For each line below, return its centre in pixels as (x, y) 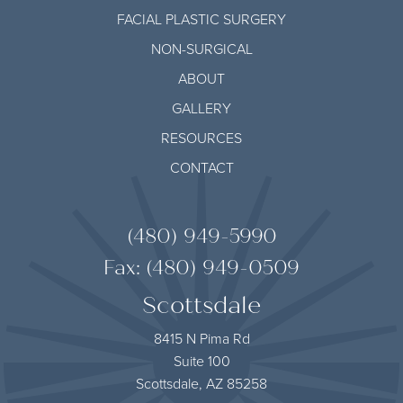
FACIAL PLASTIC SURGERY (201, 19)
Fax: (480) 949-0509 (201, 268)
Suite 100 (201, 361)
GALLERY (201, 108)
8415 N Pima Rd (201, 338)
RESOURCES (201, 138)
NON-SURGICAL (201, 49)
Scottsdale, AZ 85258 (201, 383)
